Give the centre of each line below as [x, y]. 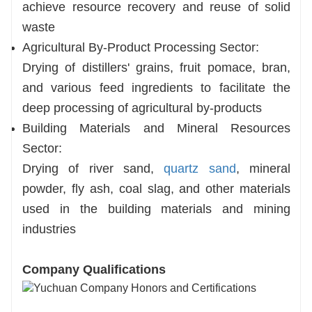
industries [49, 229]
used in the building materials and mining [157, 209]
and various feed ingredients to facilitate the [157, 87]
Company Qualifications [94, 269]
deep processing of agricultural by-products [142, 108]
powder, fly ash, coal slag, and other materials [157, 188]
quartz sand [200, 168]
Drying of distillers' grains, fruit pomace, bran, [157, 67]
